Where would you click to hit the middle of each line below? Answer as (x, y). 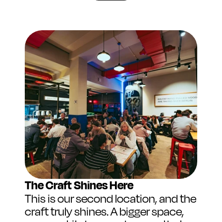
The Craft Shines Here (79, 185)
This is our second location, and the (111, 198)
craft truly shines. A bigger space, (104, 211)
